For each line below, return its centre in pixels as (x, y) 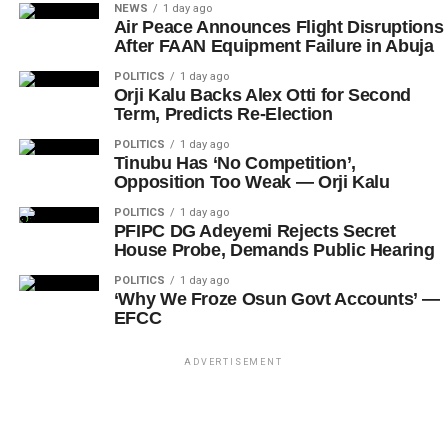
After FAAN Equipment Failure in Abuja (273, 46)
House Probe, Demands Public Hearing (274, 250)
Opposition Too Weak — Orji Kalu (251, 182)
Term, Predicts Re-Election (223, 114)
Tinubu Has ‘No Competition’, (234, 163)
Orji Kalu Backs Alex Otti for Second (262, 95)
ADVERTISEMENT (233, 362)
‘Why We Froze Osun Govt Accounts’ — (276, 299)
